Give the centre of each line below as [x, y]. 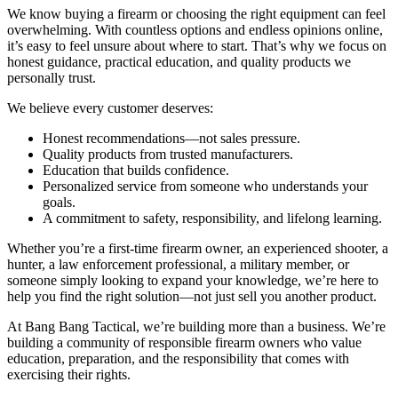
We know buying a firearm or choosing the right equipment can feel [196, 14]
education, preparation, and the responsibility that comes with [178, 359]
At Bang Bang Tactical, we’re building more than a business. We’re [196, 327]
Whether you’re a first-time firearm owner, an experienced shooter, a [198, 249]
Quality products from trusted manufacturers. [168, 155]
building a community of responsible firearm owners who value [184, 343]
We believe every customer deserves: [110, 108]
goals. [59, 203]
